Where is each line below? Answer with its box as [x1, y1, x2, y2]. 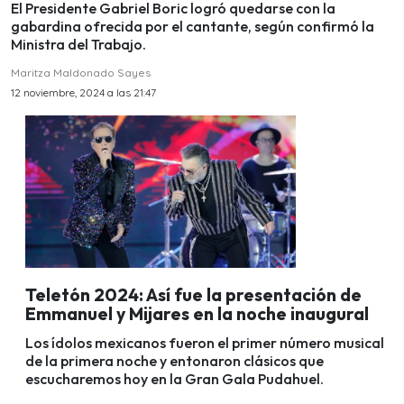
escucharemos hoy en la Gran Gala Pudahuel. [25, 370, 324, 389]
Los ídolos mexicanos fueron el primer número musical [25, 334, 384, 353]
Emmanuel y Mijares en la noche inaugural [25, 302, 369, 325]
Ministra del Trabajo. [11, 35, 146, 54]
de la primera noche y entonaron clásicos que [25, 352, 324, 371]
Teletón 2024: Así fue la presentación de [25, 283, 362, 306]
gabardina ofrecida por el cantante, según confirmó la [11, 17, 374, 36]
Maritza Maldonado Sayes [11, 66, 151, 80]
